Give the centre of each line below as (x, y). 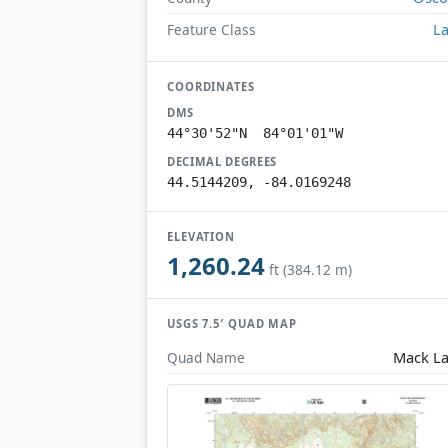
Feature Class (211, 29)
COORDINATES (211, 86)
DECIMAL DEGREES (222, 161)
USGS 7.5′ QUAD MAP (232, 324)
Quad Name (206, 357)
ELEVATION (201, 236)
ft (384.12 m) (310, 270)
